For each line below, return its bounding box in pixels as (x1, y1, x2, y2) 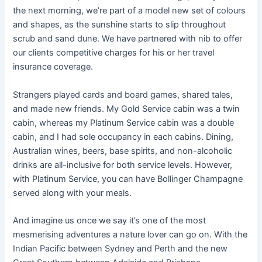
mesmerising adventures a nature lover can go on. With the (13, 229, 248, 240)
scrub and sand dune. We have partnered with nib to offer (13, 33, 243, 44)
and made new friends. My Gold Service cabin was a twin (13, 103, 240, 114)
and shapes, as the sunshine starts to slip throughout (13, 19, 226, 30)
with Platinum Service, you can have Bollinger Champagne (13, 173, 243, 184)
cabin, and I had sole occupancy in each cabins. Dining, (13, 131, 234, 142)
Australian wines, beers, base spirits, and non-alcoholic (13, 145, 233, 156)
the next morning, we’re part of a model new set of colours (13, 5, 246, 16)
